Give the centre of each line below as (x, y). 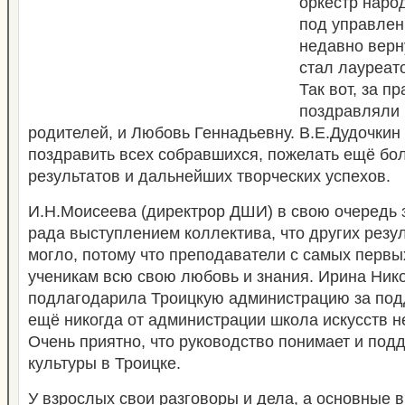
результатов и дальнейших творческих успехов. (209, 176)
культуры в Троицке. (104, 363)
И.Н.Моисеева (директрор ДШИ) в (160, 212)
